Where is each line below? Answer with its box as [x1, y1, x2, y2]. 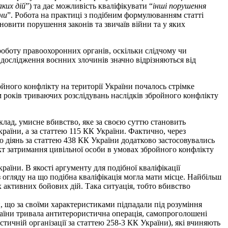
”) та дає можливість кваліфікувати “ [25, 1, 153, 10]
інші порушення [153, 1, 206, 10]
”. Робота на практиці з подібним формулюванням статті [7, 10, 204, 19]
